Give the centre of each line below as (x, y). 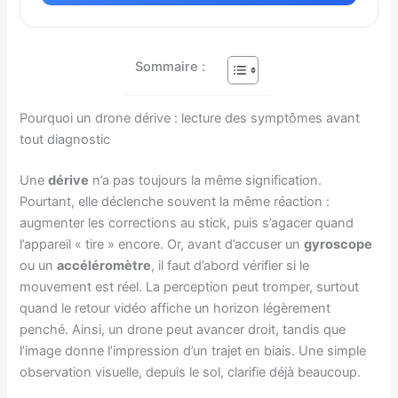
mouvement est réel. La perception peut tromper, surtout (190, 287)
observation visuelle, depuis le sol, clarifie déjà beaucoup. (191, 372)
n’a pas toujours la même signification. (206, 180)
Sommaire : (170, 66)
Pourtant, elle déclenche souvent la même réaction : (175, 201)
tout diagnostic (65, 140)
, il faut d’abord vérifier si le (231, 265)
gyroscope (338, 244)
